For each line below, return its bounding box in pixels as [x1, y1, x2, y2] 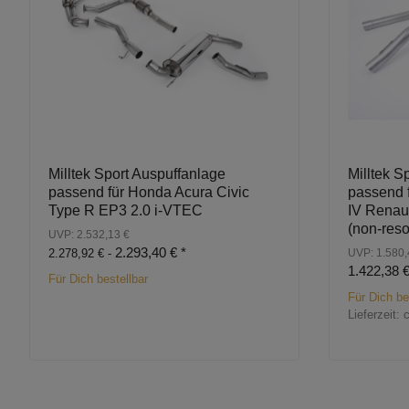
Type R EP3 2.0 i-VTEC [48, 203, 203, 219]
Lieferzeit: [348, 308, 404, 322]
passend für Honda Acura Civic [48, 184, 249, 201]
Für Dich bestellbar [48, 272, 148, 287]
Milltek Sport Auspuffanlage [48, 166, 225, 183]
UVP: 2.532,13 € [48, 228, 130, 242]
